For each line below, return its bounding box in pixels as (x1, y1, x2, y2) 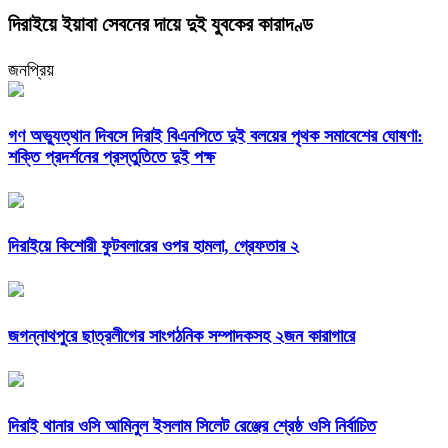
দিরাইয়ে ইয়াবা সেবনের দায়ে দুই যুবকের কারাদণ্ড (8, 12, 313, 35)
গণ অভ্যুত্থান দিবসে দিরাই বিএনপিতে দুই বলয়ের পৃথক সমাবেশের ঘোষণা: (8, 125, 423, 146)
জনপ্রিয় (8, 59, 54, 80)
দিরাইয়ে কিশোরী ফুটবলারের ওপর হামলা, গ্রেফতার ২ (8, 236, 299, 257)
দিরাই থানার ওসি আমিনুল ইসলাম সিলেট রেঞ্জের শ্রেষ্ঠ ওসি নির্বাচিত (8, 416, 376, 437)
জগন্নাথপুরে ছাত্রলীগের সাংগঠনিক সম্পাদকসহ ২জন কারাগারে (8, 326, 355, 347)
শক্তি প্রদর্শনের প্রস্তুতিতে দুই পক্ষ (8, 146, 215, 167)
